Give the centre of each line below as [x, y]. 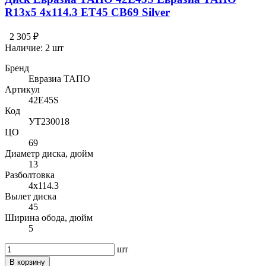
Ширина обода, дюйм [49, 218]
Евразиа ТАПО [59, 79]
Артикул [22, 90]
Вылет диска [31, 197]
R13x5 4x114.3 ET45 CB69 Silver [87, 12]
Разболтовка [30, 175]
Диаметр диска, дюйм [49, 154]
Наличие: [25, 48]
